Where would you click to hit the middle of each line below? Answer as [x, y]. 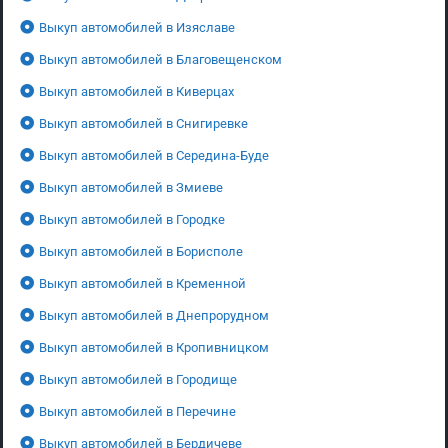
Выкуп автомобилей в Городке [132, 219]
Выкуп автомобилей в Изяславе [137, 27]
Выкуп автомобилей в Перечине [137, 411]
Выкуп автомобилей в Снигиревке [143, 123]
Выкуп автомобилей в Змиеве [131, 187]
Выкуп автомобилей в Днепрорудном [154, 315]
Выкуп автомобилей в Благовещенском [160, 59]
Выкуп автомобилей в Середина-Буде [154, 155]
